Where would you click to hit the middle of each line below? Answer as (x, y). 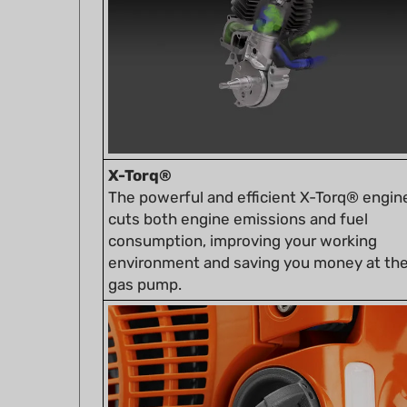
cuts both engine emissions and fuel (238, 193)
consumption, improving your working (243, 215)
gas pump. (145, 258)
